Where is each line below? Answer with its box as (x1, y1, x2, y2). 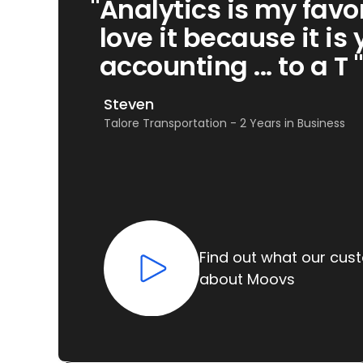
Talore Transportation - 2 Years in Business (104, 115, 345, 131)
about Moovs (199, 269, 295, 289)
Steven (104, 94, 154, 114)
